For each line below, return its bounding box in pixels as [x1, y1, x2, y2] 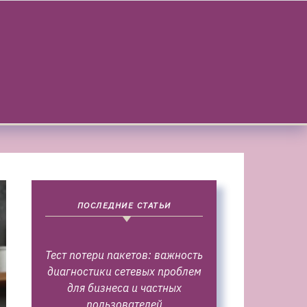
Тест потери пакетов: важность [45, 248, 203, 262]
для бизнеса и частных [66, 281, 182, 295]
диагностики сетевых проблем [47, 265, 201, 278]
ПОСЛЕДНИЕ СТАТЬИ [77, 200, 171, 210]
